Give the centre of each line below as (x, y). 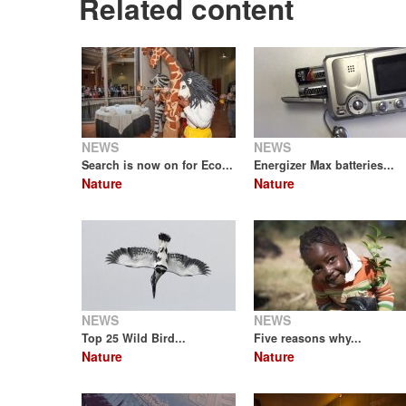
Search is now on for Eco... (157, 165)
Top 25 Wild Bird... (134, 338)
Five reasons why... (308, 338)
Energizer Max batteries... (324, 165)
